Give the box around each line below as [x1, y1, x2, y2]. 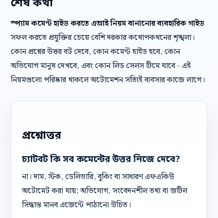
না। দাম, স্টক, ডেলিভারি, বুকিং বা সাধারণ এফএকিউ [22, 171, 174, 183]
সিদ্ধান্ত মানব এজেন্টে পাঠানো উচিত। [22, 199, 131, 211]
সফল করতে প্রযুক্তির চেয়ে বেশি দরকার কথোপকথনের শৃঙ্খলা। [11, 32, 195, 44]
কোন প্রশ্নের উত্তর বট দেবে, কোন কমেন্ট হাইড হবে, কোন [11, 46, 180, 58]
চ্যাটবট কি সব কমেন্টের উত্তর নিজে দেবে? [22, 154, 180, 166]
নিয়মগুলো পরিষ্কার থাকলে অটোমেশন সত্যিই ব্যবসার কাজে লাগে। [11, 74, 205, 86]
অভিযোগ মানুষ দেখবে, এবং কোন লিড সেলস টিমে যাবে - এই [11, 60, 191, 72]
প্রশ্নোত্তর [22, 128, 61, 143]
